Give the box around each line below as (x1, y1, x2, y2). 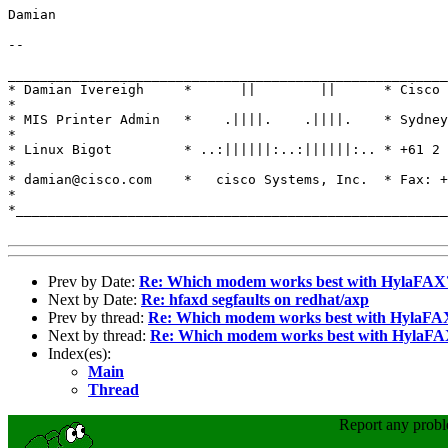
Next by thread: (48, 326, 150, 344)
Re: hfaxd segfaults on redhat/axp (141, 290, 369, 308)
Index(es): (48, 344, 111, 362)
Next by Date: (48, 290, 141, 308)
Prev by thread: (48, 308, 148, 326)
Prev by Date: (48, 272, 139, 290)
